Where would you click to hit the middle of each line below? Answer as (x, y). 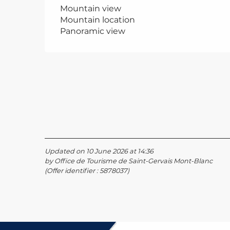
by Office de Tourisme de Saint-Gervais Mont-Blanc (129, 161)
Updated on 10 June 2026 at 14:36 (99, 151)
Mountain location (98, 20)
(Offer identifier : (72, 170)
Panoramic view (93, 31)
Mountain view (91, 8)
